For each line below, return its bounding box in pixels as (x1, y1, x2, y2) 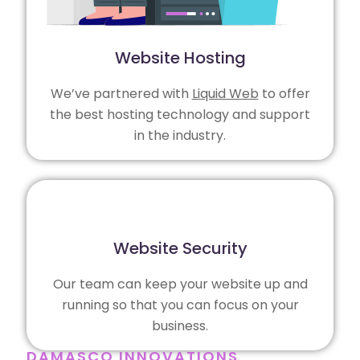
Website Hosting (114, 46, 246, 69)
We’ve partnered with (50, 84, 192, 103)
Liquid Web (191, 84, 259, 103)
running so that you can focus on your (61, 295, 299, 314)
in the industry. (134, 125, 226, 145)
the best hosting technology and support (50, 104, 310, 124)
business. (152, 316, 208, 335)
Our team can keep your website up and (52, 274, 308, 293)
